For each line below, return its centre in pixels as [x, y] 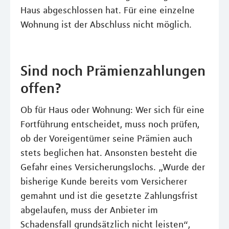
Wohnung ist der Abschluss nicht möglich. [106, 25]
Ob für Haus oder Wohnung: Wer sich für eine [112, 110]
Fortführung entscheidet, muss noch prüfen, [110, 124]
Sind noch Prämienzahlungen [113, 71]
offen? [41, 88]
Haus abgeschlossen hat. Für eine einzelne [108, 10]
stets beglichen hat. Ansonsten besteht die [109, 153]
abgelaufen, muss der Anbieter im [89, 210]
